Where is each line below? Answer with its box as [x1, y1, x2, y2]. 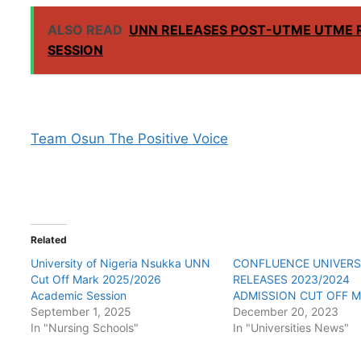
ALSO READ [48, 22, 122, 39]
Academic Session [31, 288, 127, 302]
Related [31, 233, 67, 246]
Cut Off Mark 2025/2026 [31, 272, 161, 286]
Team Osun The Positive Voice [31, 130, 228, 147]
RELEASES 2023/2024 [233, 272, 351, 286]
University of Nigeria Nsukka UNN [31, 255, 210, 270]
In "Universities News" [233, 320, 350, 334]
